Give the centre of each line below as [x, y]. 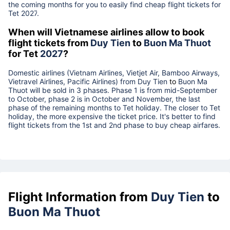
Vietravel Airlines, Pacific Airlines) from [73, 81]
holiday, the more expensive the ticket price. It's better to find [112, 116]
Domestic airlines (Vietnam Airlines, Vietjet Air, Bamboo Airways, [114, 72]
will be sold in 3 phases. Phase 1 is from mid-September [122, 90]
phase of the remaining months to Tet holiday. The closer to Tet [114, 107]
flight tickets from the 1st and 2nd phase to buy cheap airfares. [114, 125]
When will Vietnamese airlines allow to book [106, 32]
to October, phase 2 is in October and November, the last [104, 99]
